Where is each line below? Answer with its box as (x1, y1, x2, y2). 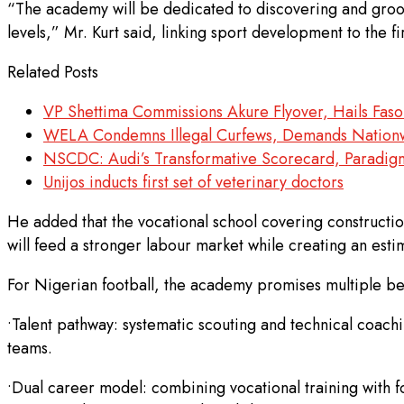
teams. (7, 336, 52, 361)
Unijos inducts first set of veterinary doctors (43, 170, 344, 195)
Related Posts (7, 60, 98, 85)
